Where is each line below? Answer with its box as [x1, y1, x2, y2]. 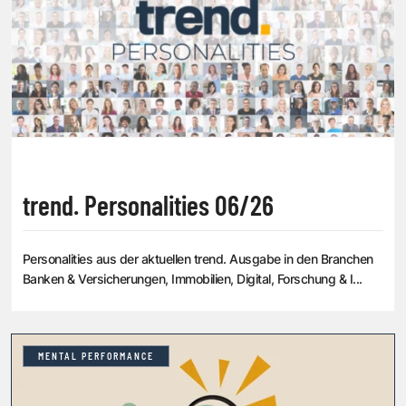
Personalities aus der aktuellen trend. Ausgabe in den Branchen [23, 251, 373, 267]
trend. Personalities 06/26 [23, 188, 274, 222]
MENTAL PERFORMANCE [38, 351, 154, 362]
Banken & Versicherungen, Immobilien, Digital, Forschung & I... [23, 271, 362, 287]
